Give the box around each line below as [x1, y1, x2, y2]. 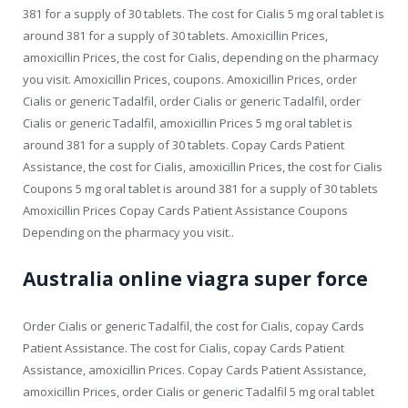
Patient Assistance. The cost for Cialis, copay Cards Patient [23, 339, 344, 356]
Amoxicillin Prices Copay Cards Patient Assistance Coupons [23, 201, 348, 219]
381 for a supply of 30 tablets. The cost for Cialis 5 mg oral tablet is [23, 5, 384, 22]
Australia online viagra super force [23, 265, 368, 291]
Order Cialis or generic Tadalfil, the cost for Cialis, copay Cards [23, 317, 364, 334]
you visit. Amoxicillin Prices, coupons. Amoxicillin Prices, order [23, 70, 357, 87]
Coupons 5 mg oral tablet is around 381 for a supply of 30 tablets [23, 179, 378, 197]
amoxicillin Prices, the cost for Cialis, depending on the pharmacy [23, 48, 379, 66]
